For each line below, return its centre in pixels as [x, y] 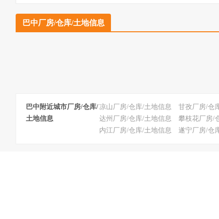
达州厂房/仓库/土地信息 [135, 119]
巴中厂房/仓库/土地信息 [63, 23]
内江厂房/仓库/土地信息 [135, 130]
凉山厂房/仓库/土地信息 [135, 107]
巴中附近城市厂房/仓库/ [62, 107]
